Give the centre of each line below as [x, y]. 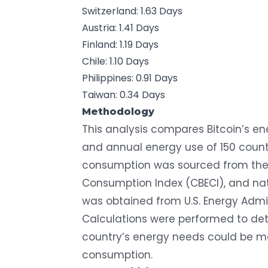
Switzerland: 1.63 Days [132, 11]
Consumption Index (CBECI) [153, 183]
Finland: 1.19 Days [120, 44]
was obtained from [133, 201]
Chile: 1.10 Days [115, 61]
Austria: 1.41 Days [121, 28]
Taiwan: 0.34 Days [124, 95]
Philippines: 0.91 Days [130, 78]
